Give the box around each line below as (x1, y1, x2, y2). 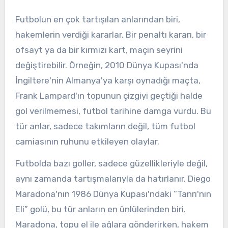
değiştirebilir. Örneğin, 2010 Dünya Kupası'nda (15, 60, 198, 71)
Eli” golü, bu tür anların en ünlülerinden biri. (15, 204, 186, 214)
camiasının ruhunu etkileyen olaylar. (15, 136, 159, 147)
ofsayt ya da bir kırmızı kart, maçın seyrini (15, 45, 183, 55)
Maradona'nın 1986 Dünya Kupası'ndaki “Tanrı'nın (15, 188, 211, 199)
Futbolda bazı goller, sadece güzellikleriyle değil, (15, 158, 208, 168)
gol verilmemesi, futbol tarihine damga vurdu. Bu (15, 106, 211, 117)
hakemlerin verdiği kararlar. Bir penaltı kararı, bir (15, 30, 206, 40)
